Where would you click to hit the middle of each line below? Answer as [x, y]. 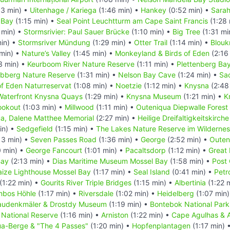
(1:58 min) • [190, 161]
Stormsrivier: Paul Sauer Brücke [76, 31]
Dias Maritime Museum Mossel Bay [110, 161]
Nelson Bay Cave [147, 74]
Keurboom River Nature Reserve [81, 64]
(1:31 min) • [97, 74]
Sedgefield [35, 128]
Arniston [115, 215]
